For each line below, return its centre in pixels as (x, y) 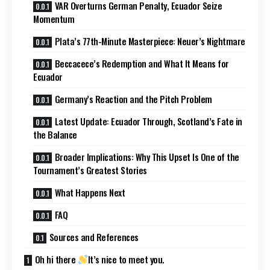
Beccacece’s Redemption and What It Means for (142, 63)
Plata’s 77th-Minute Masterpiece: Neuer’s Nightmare (150, 41)
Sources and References (94, 237)
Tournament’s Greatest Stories (90, 170)
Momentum (54, 18)
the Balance (55, 134)
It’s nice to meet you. (126, 259)
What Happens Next (90, 192)
